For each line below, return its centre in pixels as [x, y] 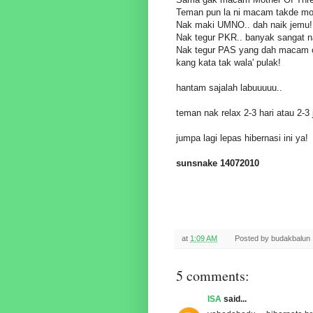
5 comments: [213, 276]
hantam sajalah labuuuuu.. [229, 88]
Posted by [253, 239]
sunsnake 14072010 [218, 163]
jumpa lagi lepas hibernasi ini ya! [242, 138]
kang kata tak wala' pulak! [228, 63]
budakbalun [290, 239]
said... [234, 299]
